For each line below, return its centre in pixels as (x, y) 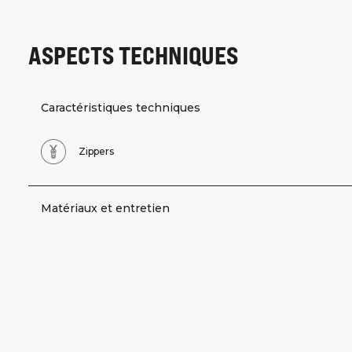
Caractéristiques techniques (121, 108)
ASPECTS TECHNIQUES (133, 55)
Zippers (96, 152)
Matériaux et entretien (105, 209)
